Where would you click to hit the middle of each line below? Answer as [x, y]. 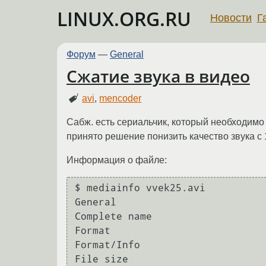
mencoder [121, 98]
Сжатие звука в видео [158, 76]
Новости [231, 18]
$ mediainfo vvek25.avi [143, 188]
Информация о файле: [117, 160]
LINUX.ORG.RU [124, 19]
